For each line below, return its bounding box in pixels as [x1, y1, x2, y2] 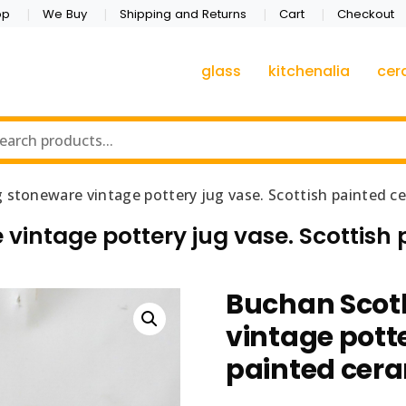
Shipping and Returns [119, 5, 246, 23]
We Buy [42, 5, 87, 23]
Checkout [337, 5, 395, 23]
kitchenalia [268, 61, 350, 82]
